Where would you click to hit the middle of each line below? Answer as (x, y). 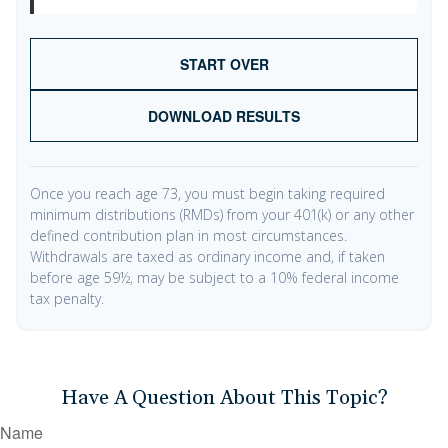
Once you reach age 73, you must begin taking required (207, 193)
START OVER (224, 64)
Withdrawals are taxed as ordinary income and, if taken (207, 256)
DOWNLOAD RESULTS (224, 116)
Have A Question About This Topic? (224, 398)
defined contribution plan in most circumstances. (188, 235)
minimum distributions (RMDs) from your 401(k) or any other (222, 214)
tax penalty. (67, 298)
